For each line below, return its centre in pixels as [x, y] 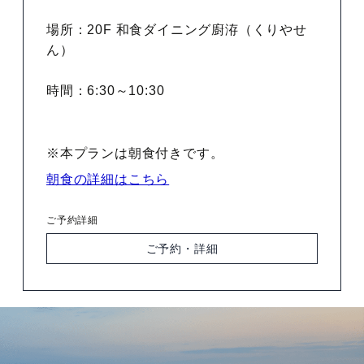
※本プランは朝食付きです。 [135, 154]
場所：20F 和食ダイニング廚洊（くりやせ [177, 30]
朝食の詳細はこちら [108, 180]
